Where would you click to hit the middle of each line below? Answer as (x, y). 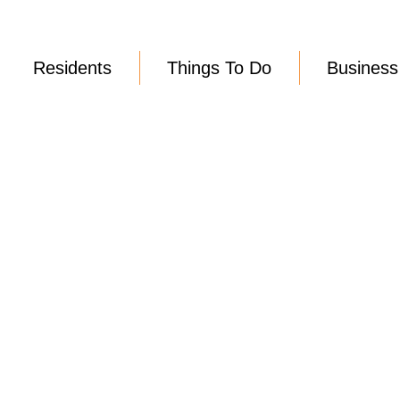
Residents (72, 68)
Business (362, 68)
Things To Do (219, 68)
